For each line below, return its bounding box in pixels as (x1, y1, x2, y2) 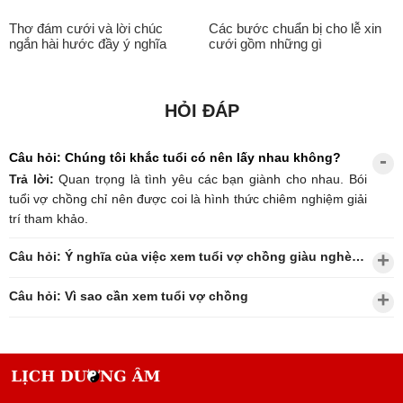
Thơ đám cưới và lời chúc (9, 21, 163, 37)
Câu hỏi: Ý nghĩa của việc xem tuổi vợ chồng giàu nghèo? (352, 249, 364, 264)
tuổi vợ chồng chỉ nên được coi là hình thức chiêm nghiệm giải (9, 192, 367, 207)
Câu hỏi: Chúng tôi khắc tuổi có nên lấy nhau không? (9, 150, 341, 166)
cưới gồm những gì (209, 36, 322, 52)
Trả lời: (9, 172, 59, 187)
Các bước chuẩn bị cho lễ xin (209, 21, 381, 37)
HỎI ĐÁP (164, 101, 239, 121)
